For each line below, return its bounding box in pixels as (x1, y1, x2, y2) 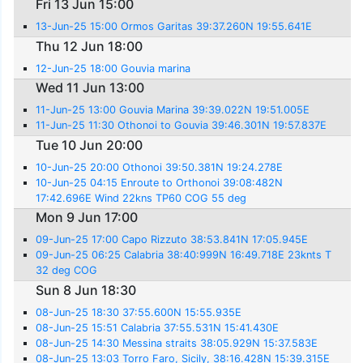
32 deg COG (36, 264, 98, 277)
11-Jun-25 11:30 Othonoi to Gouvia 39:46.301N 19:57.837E (36, 119, 327, 132)
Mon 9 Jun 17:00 (36, 209, 139, 226)
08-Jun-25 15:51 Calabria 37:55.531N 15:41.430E (36, 322, 280, 334)
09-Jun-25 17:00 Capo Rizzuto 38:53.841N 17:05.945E (36, 233, 309, 246)
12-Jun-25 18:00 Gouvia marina (36, 62, 191, 75)
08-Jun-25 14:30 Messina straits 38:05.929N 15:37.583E (36, 337, 318, 349)
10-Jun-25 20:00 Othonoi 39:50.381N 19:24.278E (36, 160, 284, 173)
